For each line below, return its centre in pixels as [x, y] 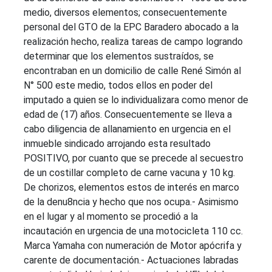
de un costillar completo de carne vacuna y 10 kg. [129, 173]
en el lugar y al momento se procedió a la [111, 216]
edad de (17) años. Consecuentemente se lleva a [128, 114]
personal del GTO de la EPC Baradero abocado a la [131, 27]
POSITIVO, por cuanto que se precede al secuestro [134, 158]
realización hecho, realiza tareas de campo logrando [133, 42]
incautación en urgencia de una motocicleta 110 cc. [133, 231]
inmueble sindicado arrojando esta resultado [117, 144]
